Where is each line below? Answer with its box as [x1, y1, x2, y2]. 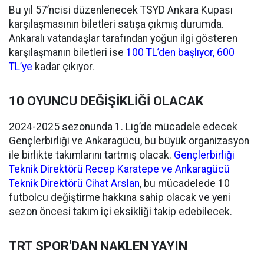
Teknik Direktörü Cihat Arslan [9, 177, 140, 189]
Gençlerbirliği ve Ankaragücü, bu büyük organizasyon [9, 135, 249, 147]
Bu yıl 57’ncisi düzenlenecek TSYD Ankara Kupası [9, 4, 233, 16]
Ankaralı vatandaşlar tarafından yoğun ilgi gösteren [9, 32, 237, 44]
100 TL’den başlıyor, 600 [126, 47, 235, 58]
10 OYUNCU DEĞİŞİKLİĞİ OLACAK [9, 94, 203, 108]
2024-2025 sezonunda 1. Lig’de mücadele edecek [9, 121, 237, 133]
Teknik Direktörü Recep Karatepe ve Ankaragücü [9, 163, 230, 175]
